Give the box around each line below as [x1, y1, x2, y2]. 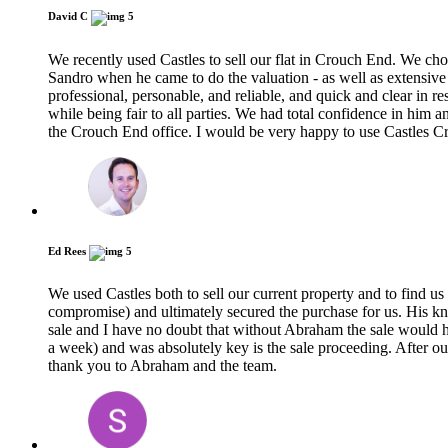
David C [48, 9, 91, 22]
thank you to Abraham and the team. [48, 357, 277, 375]
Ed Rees [48, 244, 89, 257]
